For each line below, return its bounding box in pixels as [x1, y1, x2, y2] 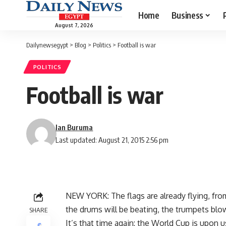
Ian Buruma [55, 123, 93, 132]
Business [171, 9, 203, 21]
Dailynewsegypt [26, 41, 68, 49]
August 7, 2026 [55, 22, 93, 28]
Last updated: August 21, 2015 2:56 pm [55, 135, 169, 145]
